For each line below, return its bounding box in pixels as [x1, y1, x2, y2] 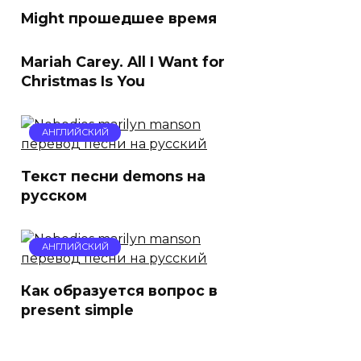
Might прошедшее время [21, 10, 217, 27]
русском [21, 187, 87, 204]
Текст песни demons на [21, 168, 205, 185]
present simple [21, 301, 134, 318]
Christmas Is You [21, 73, 145, 89]
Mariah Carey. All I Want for [21, 53, 225, 70]
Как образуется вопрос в [21, 282, 218, 299]
